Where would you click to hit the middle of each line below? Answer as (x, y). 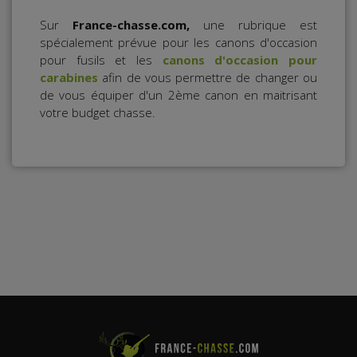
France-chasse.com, (131, 25)
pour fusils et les (101, 60)
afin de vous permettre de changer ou (208, 78)
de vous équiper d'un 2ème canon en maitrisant (178, 95)
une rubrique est (260, 25)
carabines (69, 78)
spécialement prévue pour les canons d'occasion (178, 43)
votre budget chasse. (98, 113)
